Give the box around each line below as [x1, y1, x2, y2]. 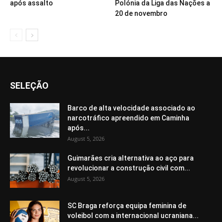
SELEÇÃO [10, 80, 49, 91]
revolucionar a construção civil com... [67, 164, 190, 172]
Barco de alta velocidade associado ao [67, 104, 195, 112]
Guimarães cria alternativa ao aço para [67, 154, 194, 163]
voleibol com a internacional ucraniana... [67, 212, 199, 220]
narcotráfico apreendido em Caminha [67, 114, 189, 122]
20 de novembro [114, 9, 167, 18]
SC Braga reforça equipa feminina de [67, 202, 186, 210]
